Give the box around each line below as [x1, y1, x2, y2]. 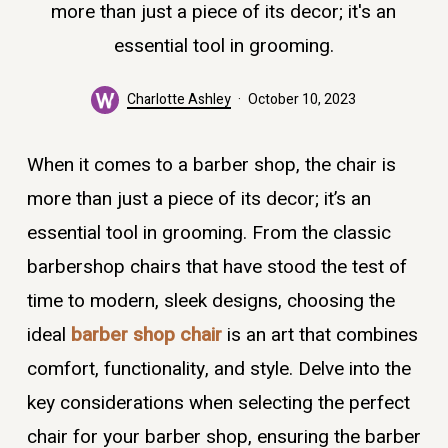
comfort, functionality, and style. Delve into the [26, 354, 411, 383]
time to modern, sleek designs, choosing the [26, 286, 395, 315]
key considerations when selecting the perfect [26, 388, 410, 417]
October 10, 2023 [248, 88, 357, 110]
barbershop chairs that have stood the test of [26, 252, 407, 281]
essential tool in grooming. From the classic [26, 218, 391, 247]
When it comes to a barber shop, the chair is [26, 150, 396, 179]
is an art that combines [221, 320, 418, 349]
